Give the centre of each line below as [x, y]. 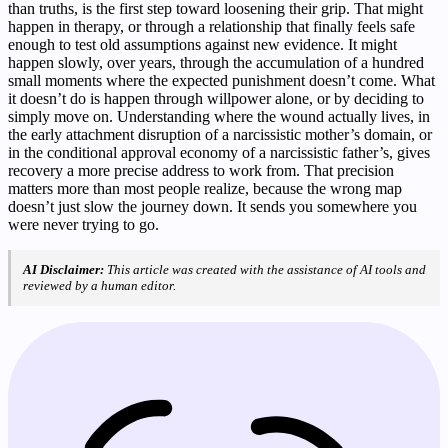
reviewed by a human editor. [99, 285]
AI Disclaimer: [63, 269]
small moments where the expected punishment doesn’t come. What [221, 80]
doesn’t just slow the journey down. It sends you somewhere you [212, 206]
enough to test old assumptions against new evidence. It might [202, 44]
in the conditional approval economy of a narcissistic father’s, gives [219, 152]
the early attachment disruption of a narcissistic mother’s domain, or [220, 134]
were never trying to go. [83, 224]
